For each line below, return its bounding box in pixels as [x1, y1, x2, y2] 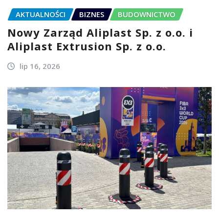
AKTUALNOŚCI [16, 9, 66, 20]
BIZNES [79, 9, 104, 20]
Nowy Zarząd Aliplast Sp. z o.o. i [7, 24, 193, 40]
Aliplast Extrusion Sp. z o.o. [7, 38, 166, 53]
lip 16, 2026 [19, 61, 60, 71]
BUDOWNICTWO [118, 9, 175, 20]
